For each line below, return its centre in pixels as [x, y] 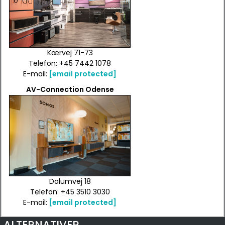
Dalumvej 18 [70, 181]
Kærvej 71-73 [70, 53]
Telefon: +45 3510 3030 [70, 192]
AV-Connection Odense [70, 89]
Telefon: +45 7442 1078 [70, 63]
